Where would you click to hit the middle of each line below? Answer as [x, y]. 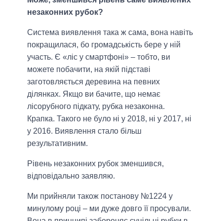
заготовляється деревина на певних [93, 82]
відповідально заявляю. [71, 176]
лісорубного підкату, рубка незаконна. [96, 107]
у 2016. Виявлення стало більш [84, 131]
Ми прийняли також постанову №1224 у [100, 196]
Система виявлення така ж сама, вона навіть [110, 33]
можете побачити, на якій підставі [89, 70]
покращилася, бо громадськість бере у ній [104, 45]
